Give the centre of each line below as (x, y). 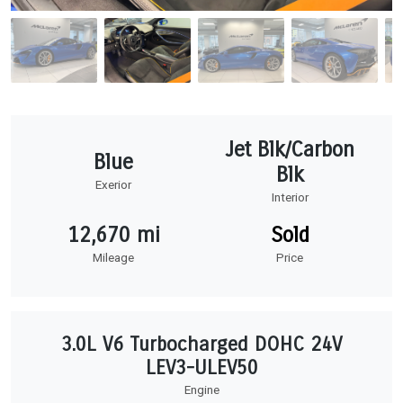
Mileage (113, 257)
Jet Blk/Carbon (290, 149)
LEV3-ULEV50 (201, 367)
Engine (201, 390)
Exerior (113, 184)
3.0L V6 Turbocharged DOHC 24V (201, 344)
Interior (290, 197)
